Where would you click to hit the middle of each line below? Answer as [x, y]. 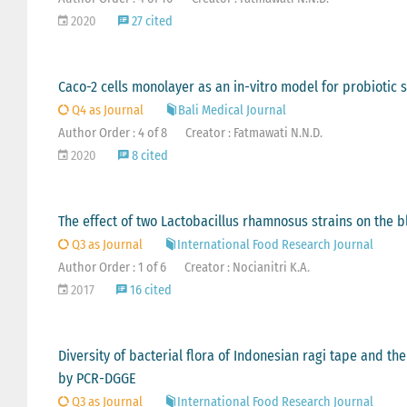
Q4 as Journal [106, 111]
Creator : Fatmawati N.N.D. [253, 134]
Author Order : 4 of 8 [112, 134]
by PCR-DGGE [97, 379]
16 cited [149, 291]
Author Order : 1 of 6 [112, 268]
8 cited [148, 156]
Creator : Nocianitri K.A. [247, 268]
